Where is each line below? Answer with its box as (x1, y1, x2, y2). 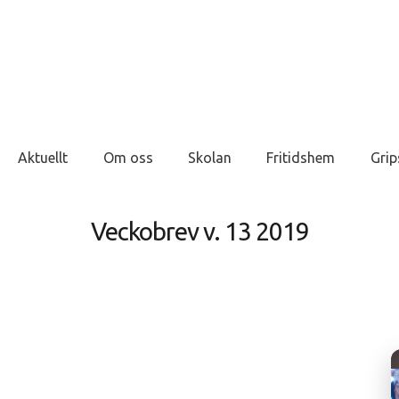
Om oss (102, 150, 153, 166)
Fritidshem (266, 150, 336, 166)
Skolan (187, 150, 232, 166)
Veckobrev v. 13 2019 (90, 217, 309, 245)
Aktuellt (18, 150, 69, 166)
